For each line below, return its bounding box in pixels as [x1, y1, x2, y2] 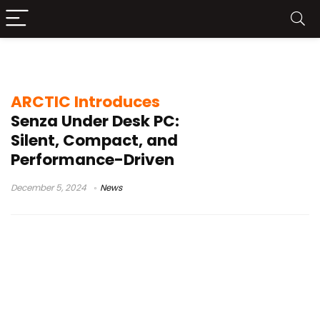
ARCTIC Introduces [11, 91, 160, 113]
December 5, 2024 [11, 181, 86, 194]
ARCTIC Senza [11, 53, 118, 74]
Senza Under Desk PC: [11, 110, 179, 132]
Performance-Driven [11, 149, 174, 171]
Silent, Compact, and [11, 129, 178, 151]
